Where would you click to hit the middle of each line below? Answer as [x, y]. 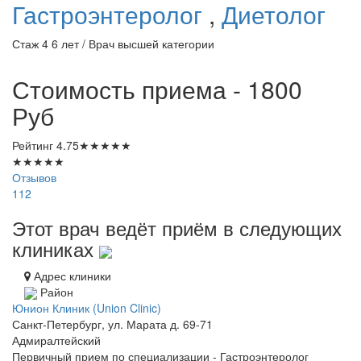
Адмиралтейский [56, 340]
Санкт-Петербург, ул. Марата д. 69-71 [112, 324]
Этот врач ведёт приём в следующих [177, 228]
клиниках [56, 249]
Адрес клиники [71, 276]
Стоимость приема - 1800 [157, 89]
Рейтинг [34, 145]
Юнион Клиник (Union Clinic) [87, 308]
